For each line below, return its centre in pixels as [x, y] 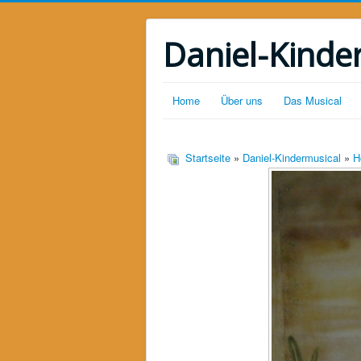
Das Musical [313, 100]
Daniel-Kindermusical [292, 158]
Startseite [208, 158]
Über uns [242, 100]
